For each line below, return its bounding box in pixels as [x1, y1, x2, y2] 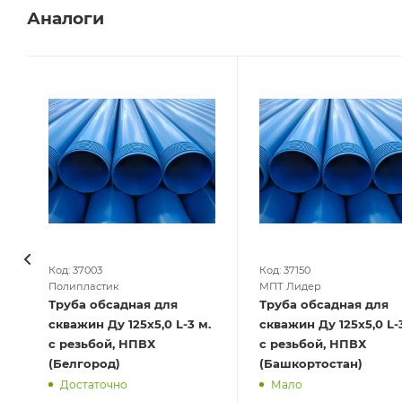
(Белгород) [48, 356, 120, 371]
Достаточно [60, 378, 127, 391]
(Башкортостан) [258, 356, 363, 371]
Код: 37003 [48, 264, 102, 276]
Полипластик [48, 280, 119, 293]
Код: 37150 [258, 264, 310, 276]
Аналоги [27, 8, 104, 30]
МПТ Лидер [258, 280, 321, 293]
